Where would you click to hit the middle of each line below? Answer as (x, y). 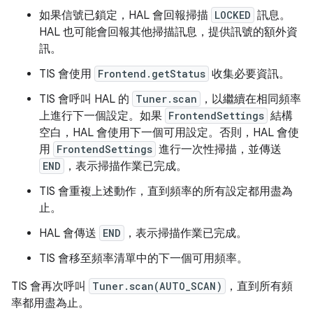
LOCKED (233, 15)
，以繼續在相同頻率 (251, 100)
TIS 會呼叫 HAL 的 (86, 100)
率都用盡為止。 (50, 304)
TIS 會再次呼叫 (50, 287)
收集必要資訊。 (249, 74)
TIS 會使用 (67, 74)
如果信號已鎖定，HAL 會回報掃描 (125, 16)
